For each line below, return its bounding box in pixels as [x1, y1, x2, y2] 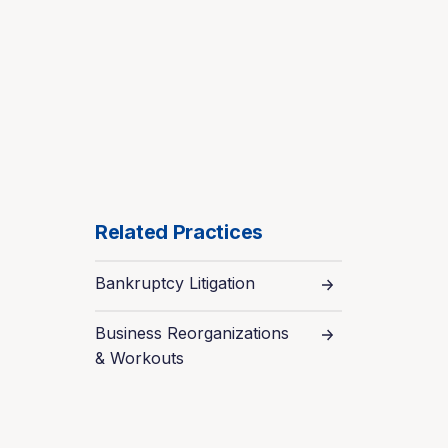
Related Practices [95, 220, 263, 244]
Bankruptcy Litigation [95, 273, 255, 293]
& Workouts [95, 348, 184, 368]
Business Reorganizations [95, 323, 289, 343]
